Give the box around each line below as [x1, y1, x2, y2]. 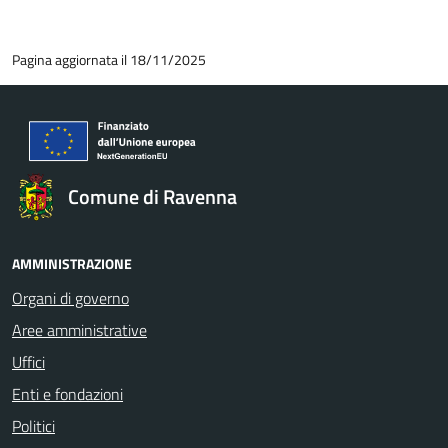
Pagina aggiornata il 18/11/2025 [12, 49, 206, 70]
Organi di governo [12, 286, 129, 310]
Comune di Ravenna [68, 181, 237, 212]
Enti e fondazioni [12, 382, 123, 406]
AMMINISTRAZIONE [12, 253, 132, 274]
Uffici [12, 350, 45, 374]
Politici [12, 414, 55, 438]
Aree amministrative [12, 318, 147, 342]
